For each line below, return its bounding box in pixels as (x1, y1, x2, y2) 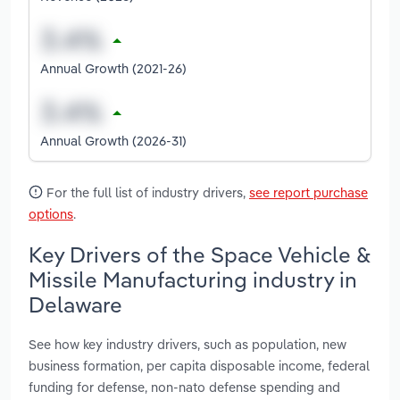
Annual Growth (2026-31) (40, 131, 187, 149)
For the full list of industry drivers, (43, 183, 249, 201)
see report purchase (249, 183, 368, 201)
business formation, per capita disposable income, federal (29, 357, 370, 375)
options (29, 204, 73, 222)
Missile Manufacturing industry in (29, 265, 357, 293)
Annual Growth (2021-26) (40, 59, 187, 77)
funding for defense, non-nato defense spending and (29, 379, 340, 396)
